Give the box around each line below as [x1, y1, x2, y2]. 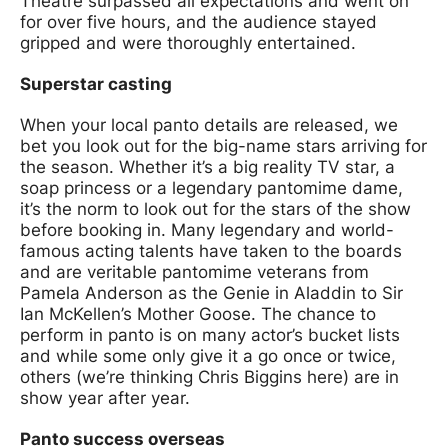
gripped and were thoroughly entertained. [20, 33, 356, 54]
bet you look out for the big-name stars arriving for [20, 136, 427, 157]
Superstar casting [20, 74, 172, 95]
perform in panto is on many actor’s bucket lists [20, 325, 400, 346]
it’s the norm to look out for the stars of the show [20, 199, 411, 220]
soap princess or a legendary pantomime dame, [20, 178, 403, 199]
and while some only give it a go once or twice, [20, 346, 396, 367]
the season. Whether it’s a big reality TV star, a [20, 157, 395, 178]
